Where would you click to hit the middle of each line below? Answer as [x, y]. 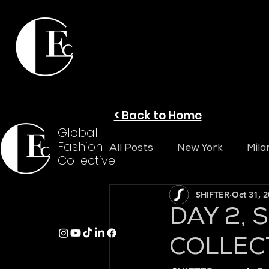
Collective [86, 160]
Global [78, 133]
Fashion [80, 147]
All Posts [131, 148]
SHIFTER [213, 194]
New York [200, 148]
